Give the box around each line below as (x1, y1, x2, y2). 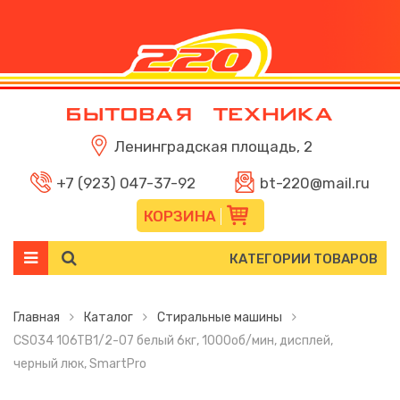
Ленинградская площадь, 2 (113, 137, 312, 155)
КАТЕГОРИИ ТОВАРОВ (229, 251, 378, 267)
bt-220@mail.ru (260, 174, 371, 192)
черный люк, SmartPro (13, 356, 146, 371)
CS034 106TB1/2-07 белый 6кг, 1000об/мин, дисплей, (13, 333, 333, 348)
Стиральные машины (157, 310, 282, 325)
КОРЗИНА (143, 207, 216, 225)
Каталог (84, 310, 133, 325)
